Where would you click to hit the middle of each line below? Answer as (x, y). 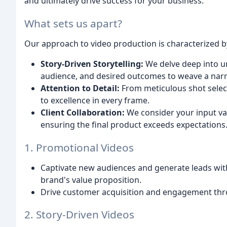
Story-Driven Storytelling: (92, 64)
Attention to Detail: (80, 88)
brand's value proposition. (91, 180)
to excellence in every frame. (95, 100)
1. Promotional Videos (79, 147)
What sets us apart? (73, 23)
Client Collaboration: (83, 112)
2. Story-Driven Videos (79, 215)
